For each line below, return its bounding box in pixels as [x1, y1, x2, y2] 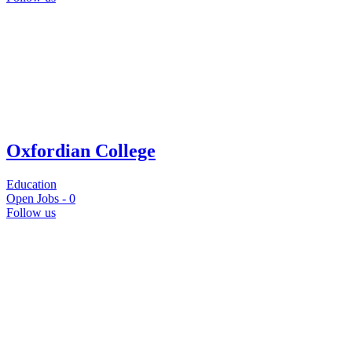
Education [6, 178, 57, 192]
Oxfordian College [6, 141, 156, 162]
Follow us [6, 206, 56, 220]
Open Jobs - [6, 192, 69, 206]
